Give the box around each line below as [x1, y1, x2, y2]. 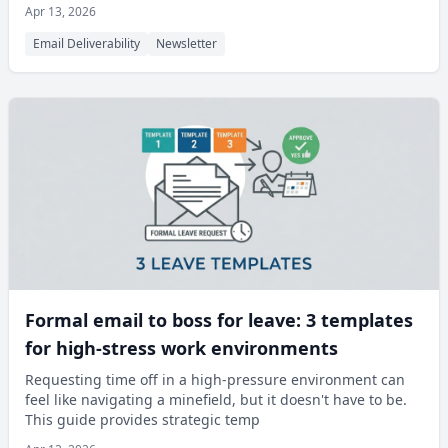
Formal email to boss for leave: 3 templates [25, 308, 413, 332]
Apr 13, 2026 [25, 3, 96, 20]
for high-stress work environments [25, 336, 338, 360]
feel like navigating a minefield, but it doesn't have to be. [25, 390, 407, 409]
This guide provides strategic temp [25, 410, 260, 429]
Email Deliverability [33, 35, 140, 52]
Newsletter [156, 35, 217, 52]
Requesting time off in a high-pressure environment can [25, 370, 405, 389]
